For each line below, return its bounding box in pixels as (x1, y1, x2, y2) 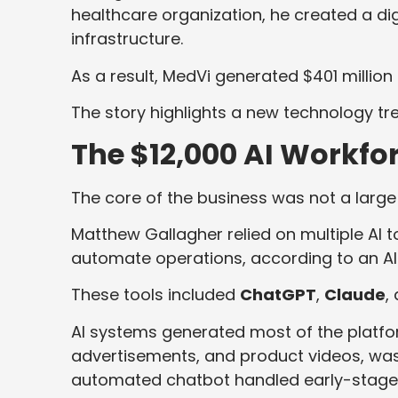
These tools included (71, 283, 240, 306)
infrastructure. (71, 28, 183, 51)
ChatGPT (240, 283, 316, 306)
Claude (324, 283, 386, 306)
